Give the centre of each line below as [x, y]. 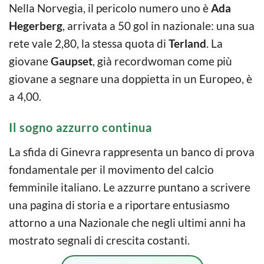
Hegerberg [36, 25]
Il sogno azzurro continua [80, 127]
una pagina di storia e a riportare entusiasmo [119, 204]
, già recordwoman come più [162, 61]
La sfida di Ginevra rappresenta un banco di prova [132, 151]
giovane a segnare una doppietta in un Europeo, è [131, 78]
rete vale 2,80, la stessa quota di [89, 43]
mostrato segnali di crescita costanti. [99, 240]
